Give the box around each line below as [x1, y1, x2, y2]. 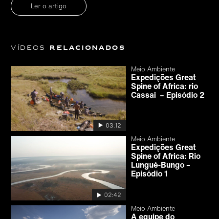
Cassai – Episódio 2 [131, 89, 205, 101]
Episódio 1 [131, 167, 168, 179]
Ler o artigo [31, 1, 67, 11]
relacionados [49, 43, 126, 54]
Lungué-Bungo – [131, 158, 191, 171]
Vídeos [11, 43, 50, 54]
